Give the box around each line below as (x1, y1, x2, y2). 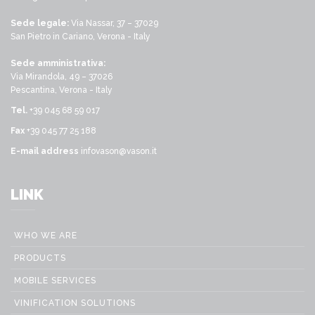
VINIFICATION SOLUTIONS (14, 298, 136, 309)
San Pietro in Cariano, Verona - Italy (11, 32, 150, 42)
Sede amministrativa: (11, 58, 105, 69)
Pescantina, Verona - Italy (11, 85, 112, 96)
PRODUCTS (14, 253, 66, 264)
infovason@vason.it (81, 146, 157, 157)
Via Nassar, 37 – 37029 (69, 18, 158, 29)
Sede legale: (11, 18, 69, 29)
